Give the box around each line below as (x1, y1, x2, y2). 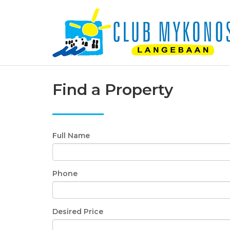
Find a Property (52, 80, 173, 99)
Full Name (52, 131, 90, 140)
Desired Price (52, 207, 103, 216)
